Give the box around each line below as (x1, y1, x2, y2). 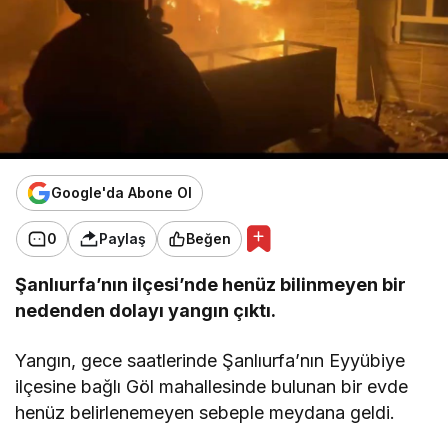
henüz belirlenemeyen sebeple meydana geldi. (15, 401, 396, 423)
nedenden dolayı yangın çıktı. (15, 299, 277, 321)
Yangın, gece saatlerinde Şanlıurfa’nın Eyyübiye (15, 349, 406, 371)
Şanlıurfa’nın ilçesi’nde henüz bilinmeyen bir (15, 273, 407, 295)
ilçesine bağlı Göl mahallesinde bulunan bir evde (15, 375, 409, 397)
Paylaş (99, 230, 146, 248)
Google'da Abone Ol (51, 184, 192, 202)
